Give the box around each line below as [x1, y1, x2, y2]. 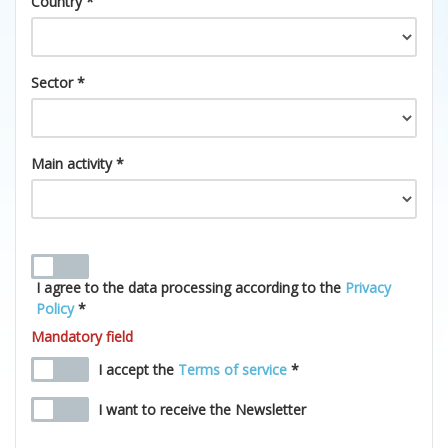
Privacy [345, 278, 391, 297]
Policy [36, 299, 74, 318]
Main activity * [31, 154, 124, 173]
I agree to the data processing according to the [36, 278, 345, 297]
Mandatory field [31, 327, 133, 346]
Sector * [31, 73, 85, 92]
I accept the [98, 360, 178, 379]
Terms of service [178, 360, 287, 379]
